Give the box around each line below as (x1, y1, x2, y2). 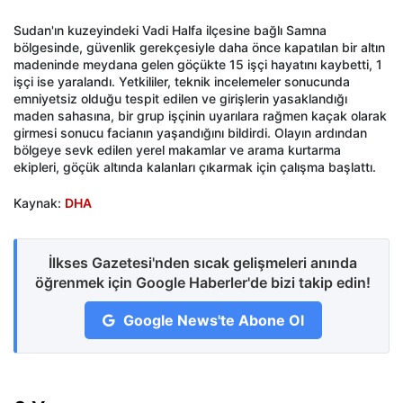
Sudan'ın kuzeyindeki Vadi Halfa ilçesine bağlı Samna (13, 22, 327, 39)
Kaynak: (13, 195, 65, 211)
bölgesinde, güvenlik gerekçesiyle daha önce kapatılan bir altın (13, 40, 385, 56)
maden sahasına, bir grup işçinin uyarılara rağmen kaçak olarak (13, 108, 387, 124)
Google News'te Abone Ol (119, 311, 304, 330)
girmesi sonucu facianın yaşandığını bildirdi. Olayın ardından (13, 125, 367, 141)
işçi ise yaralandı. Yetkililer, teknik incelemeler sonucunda (13, 74, 350, 90)
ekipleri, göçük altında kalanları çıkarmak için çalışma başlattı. (13, 159, 376, 175)
